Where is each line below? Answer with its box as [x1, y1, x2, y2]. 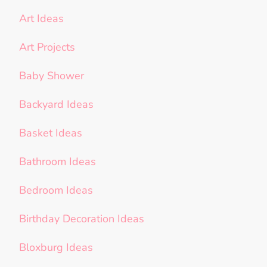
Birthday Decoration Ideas [19, 212, 144, 226]
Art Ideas [19, 11, 64, 26]
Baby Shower [19, 69, 84, 83]
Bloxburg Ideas [19, 240, 93, 255]
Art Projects [19, 40, 75, 55]
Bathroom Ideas [19, 154, 96, 169]
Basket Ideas [19, 126, 82, 141]
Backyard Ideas [19, 97, 94, 112]
